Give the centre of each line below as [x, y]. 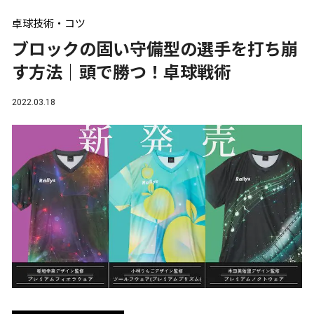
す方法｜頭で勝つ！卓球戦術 [121, 73]
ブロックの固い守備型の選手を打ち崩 [155, 50]
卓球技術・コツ [49, 24]
